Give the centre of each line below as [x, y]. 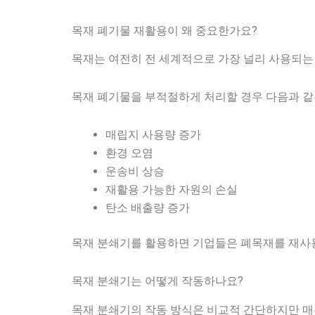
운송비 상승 [135, 172]
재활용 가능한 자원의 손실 [172, 190]
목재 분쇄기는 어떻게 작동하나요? [157, 281]
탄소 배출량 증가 [148, 208]
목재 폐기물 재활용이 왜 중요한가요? [165, 30]
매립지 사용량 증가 [153, 135]
